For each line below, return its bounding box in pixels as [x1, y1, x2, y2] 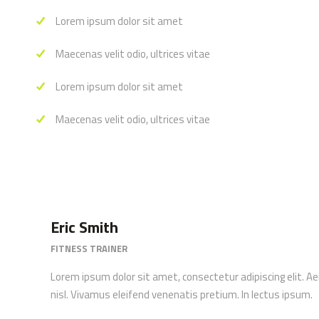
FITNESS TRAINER [51, 241, 127, 256]
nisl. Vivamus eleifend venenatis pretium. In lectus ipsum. [51, 286, 313, 303]
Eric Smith [51, 215, 118, 239]
